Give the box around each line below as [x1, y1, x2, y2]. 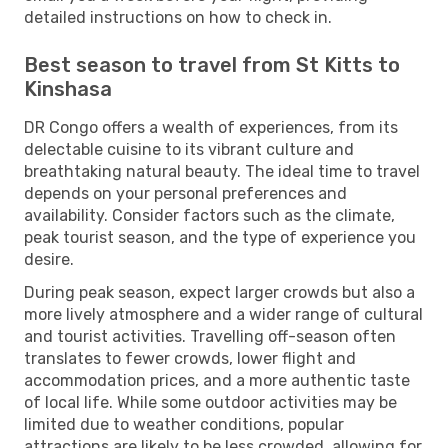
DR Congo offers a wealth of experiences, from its [24, 117, 398, 137]
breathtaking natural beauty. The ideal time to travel [24, 161, 420, 181]
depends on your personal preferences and [24, 183, 347, 203]
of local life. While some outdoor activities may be [24, 392, 397, 412]
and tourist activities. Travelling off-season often [24, 326, 396, 346]
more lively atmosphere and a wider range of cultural [24, 304, 423, 324]
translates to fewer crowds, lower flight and [24, 348, 356, 368]
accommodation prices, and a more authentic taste [24, 370, 410, 390]
